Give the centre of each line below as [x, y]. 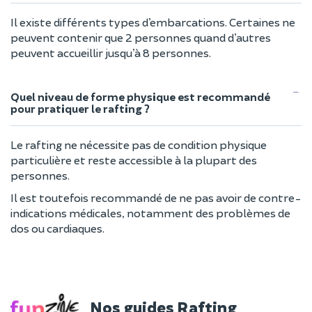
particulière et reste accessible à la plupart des [134, 160]
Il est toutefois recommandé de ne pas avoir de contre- [156, 197]
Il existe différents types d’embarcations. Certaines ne [153, 22]
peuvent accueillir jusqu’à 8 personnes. [111, 53]
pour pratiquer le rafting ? [80, 108]
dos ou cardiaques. [57, 228]
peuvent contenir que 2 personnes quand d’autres [141, 37]
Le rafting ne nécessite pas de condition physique [139, 145]
